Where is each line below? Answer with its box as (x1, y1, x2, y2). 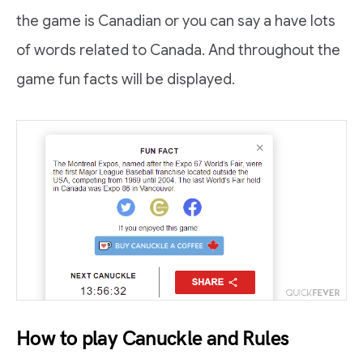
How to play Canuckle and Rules (16, 327, 289, 352)
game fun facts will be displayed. (16, 70, 235, 88)
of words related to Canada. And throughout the (16, 41, 340, 59)
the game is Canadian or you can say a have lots (16, 12, 335, 30)
